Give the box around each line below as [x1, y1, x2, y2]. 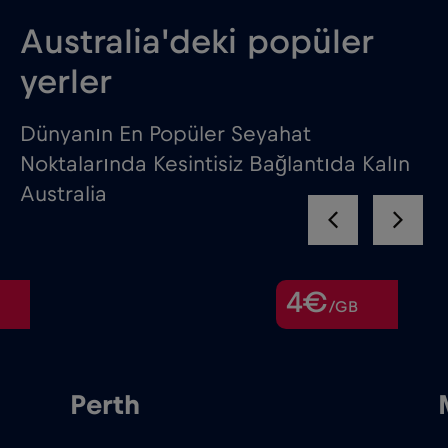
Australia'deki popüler [20, 25, 373, 61]
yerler [20, 65, 112, 101]
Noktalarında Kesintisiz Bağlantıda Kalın [20, 153, 410, 176]
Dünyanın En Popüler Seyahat [20, 123, 311, 146]
